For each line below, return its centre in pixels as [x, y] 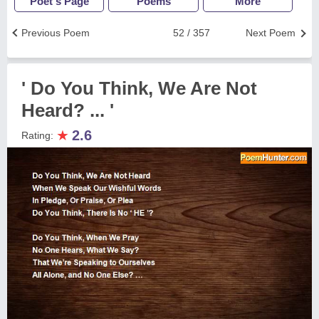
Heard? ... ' [68, 110]
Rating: [39, 135]
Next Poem [271, 33]
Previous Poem [56, 33]
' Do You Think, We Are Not [139, 88]
